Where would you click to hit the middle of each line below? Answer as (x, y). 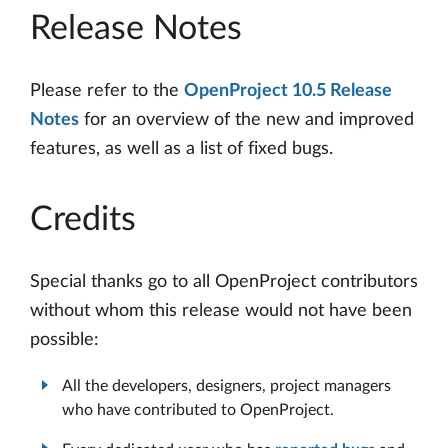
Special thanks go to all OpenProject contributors (224, 282)
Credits (83, 220)
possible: (64, 340)
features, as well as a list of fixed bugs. (181, 149)
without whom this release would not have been (221, 311)
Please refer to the (107, 91)
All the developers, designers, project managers (226, 386)
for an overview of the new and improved (246, 120)
